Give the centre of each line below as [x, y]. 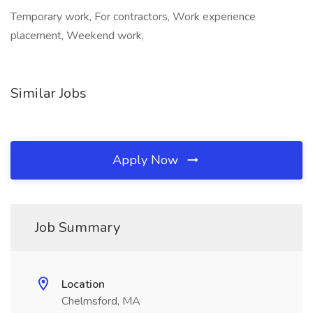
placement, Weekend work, [77, 36]
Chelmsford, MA [101, 301]
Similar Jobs [49, 93]
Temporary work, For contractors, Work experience [133, 17]
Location [83, 284]
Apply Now [147, 160]
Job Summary [78, 227]
